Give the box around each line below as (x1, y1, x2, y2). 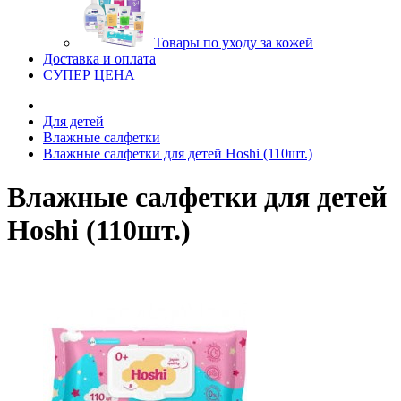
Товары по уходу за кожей (154, 35, 313, 50)
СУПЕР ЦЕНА (43, 67, 135, 82)
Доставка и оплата (43, 51, 156, 66)
